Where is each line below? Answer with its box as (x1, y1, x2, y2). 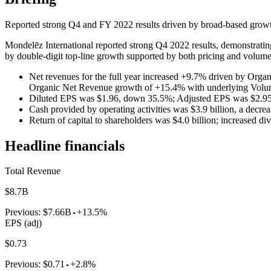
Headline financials (5, 137, 125, 154)
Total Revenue (5, 166, 60, 177)
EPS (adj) (5, 218, 42, 229)
